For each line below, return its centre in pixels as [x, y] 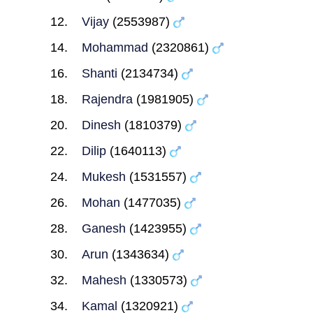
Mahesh [104, 280]
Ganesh [103, 228]
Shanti [99, 73]
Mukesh [103, 177]
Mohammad [115, 48]
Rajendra [107, 99]
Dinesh [101, 125]
